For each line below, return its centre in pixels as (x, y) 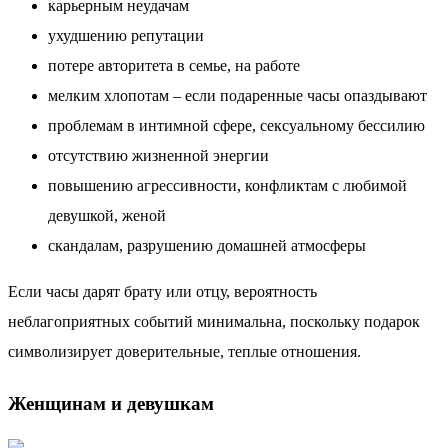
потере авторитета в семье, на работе (174, 65)
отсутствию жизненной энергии (158, 155)
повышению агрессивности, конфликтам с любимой (227, 185)
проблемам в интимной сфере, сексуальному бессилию (236, 125)
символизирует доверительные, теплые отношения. (184, 351)
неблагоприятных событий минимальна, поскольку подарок (214, 321)
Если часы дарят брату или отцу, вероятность (162, 291)
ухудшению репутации (126, 35)
